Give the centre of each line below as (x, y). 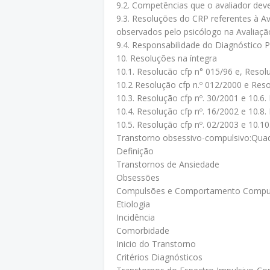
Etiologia (133, 204)
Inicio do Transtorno (156, 244)
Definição (135, 151)
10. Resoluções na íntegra (167, 58)
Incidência (136, 217)
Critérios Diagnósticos (159, 257)
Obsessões (138, 177)
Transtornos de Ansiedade (168, 164)
